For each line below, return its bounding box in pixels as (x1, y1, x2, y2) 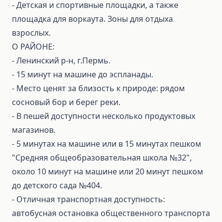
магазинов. (12, 124, 55, 135)
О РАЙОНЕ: (12, 41, 55, 52)
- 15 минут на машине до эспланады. (12, 69, 153, 80)
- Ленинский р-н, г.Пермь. (12, 55, 111, 66)
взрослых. (12, 27, 51, 38)
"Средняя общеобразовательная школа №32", (12, 152, 192, 163)
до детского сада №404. (12, 180, 102, 191)
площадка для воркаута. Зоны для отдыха (12, 13, 173, 24)
